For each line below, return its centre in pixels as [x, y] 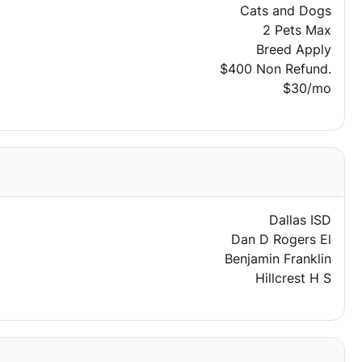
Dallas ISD [300, 220]
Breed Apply [293, 49]
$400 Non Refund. [275, 69]
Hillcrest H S [293, 278]
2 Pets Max [297, 30]
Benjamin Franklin [278, 259]
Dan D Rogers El [281, 239]
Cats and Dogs [285, 11]
